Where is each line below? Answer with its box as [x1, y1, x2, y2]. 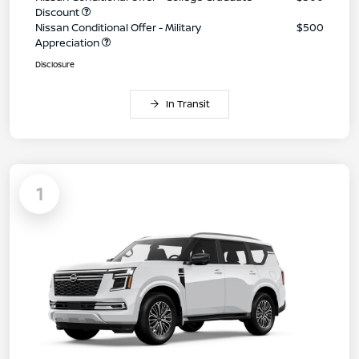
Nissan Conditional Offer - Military [35, 19, 201, 34]
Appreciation [35, 34, 102, 50]
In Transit [165, 96, 210, 111]
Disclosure [35, 58, 75, 70]
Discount [35, 4, 82, 19]
